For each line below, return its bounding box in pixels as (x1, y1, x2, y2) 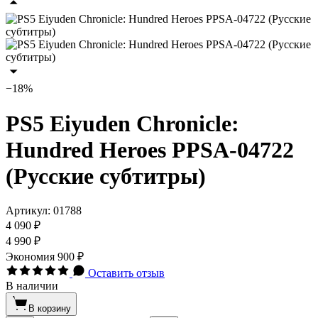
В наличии (6, 280, 58, 292)
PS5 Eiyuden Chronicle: (6, 110, 239, 136)
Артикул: (6, 204, 53, 217)
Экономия (6, 251, 57, 263)
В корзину (28, 303, 71, 314)
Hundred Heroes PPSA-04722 (6, 136, 294, 163)
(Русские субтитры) (6, 163, 206, 189)
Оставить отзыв (88, 267, 165, 280)
